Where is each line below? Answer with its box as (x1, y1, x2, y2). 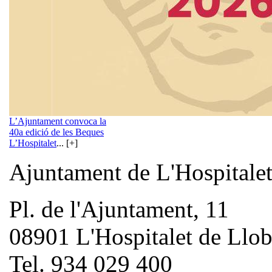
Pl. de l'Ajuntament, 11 (9, 195, 229, 222)
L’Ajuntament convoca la (9, 115, 106, 126)
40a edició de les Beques (9, 126, 104, 137)
